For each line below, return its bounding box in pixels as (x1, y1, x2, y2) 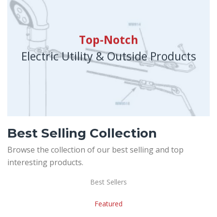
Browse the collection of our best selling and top (7, 144, 184, 155)
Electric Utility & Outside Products (21, 48, 196, 64)
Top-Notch (79, 31, 138, 47)
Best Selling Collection (7, 125, 157, 141)
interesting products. (7, 156, 83, 168)
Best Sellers (90, 177, 127, 186)
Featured (94, 199, 123, 208)
